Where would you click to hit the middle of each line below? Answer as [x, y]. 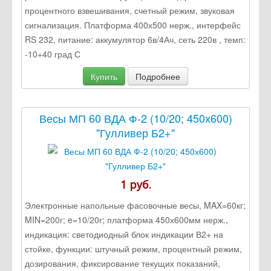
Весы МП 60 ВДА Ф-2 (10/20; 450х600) [135, 118]
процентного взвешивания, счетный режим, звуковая [130, 10]
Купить [104, 76]
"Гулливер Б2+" [135, 132]
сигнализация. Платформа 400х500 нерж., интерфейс [133, 24]
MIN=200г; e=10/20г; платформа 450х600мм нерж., [126, 219]
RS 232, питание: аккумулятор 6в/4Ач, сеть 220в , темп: [135, 39]
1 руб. [135, 184]
